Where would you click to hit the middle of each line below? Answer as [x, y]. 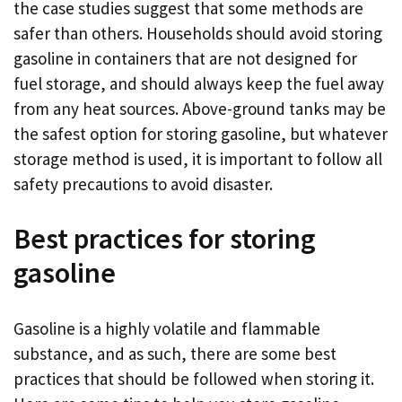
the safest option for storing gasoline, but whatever [201, 133]
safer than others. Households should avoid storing [198, 33]
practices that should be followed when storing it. [194, 378]
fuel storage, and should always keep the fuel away [199, 83]
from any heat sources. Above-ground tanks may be [200, 108]
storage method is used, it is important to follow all [198, 158]
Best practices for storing [165, 239]
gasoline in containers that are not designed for [185, 58]
